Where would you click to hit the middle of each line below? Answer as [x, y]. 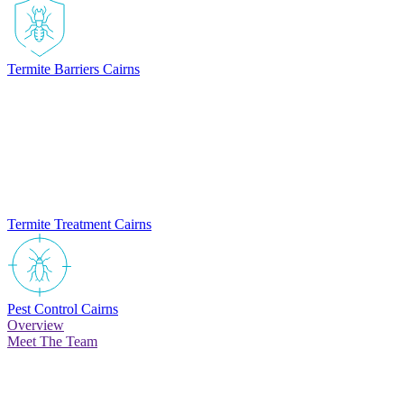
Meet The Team [52, 342]
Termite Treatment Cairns [79, 225]
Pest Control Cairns [63, 309]
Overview [36, 326]
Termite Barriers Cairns [73, 69]
